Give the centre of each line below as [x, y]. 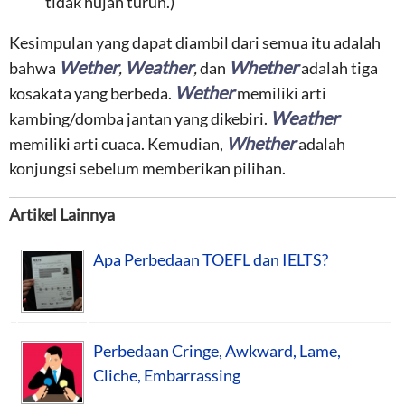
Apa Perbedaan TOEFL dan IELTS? [211, 259]
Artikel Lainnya [62, 214]
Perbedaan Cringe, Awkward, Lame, [217, 350]
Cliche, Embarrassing [167, 375]
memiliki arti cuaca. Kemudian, [118, 144]
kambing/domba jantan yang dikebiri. [140, 118]
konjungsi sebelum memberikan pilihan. [147, 168]
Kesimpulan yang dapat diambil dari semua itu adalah [195, 42]
